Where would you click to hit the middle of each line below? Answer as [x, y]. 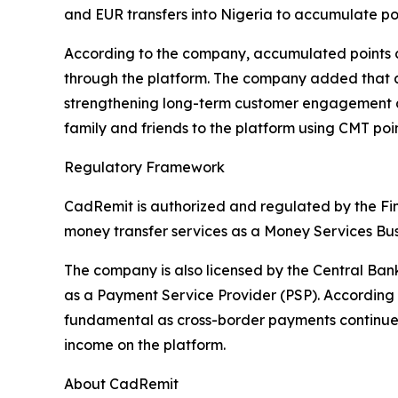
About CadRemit [121, 383]
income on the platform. [145, 344]
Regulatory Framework [144, 167]
